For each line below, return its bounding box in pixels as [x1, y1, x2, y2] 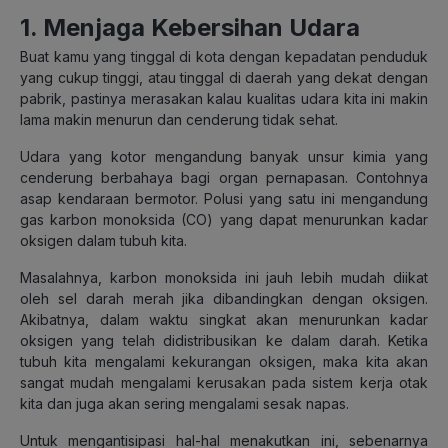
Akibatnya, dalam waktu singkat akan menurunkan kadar [20, 310, 428, 328]
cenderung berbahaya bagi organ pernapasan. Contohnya [20, 168, 428, 186]
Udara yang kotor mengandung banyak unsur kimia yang [20, 147, 428, 165]
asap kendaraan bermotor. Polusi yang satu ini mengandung [20, 189, 428, 207]
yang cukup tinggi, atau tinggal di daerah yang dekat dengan [20, 68, 428, 86]
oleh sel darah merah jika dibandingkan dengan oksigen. [20, 289, 428, 307]
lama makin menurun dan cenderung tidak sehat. [20, 110, 338, 128]
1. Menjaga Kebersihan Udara [20, 12, 360, 42]
